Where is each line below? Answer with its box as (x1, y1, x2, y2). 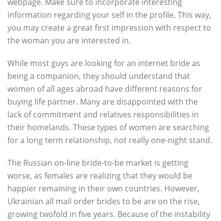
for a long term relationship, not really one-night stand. (7, 135, 212, 146)
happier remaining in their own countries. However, (7, 183, 199, 194)
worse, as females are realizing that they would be (7, 170, 192, 181)
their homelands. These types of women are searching (7, 122, 209, 133)
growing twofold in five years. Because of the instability (7, 209, 210, 220)
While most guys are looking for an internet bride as (7, 58, 200, 69)
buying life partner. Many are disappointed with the (7, 96, 198, 107)
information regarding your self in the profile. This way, (7, 9, 211, 20)
